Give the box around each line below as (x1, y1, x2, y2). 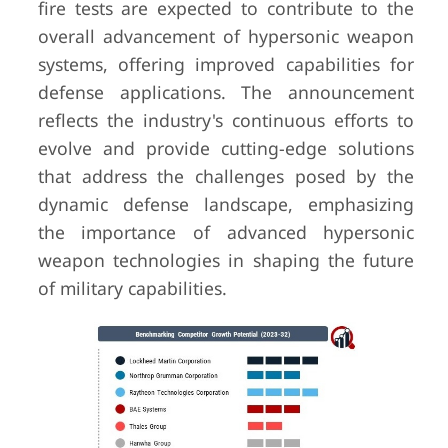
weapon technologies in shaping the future (37, 248, 415, 272)
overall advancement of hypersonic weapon (37, 24, 415, 48)
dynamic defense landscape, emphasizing (37, 192, 415, 216)
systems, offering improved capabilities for (37, 52, 415, 76)
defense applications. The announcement (37, 80, 415, 104)
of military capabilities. (37, 276, 227, 300)
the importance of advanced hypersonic (37, 220, 415, 244)
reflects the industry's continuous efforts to (37, 108, 415, 132)
